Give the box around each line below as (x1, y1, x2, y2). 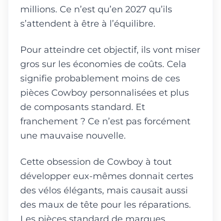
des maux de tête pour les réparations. (20, 199, 191, 210)
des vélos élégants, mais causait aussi (20, 184, 188, 195)
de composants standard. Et (20, 101, 145, 112)
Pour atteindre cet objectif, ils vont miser (20, 44, 200, 55)
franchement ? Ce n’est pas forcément (20, 115, 190, 126)
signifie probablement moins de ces (20, 73, 180, 83)
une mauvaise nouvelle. (20, 130, 126, 141)
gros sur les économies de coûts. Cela (20, 58, 186, 69)
